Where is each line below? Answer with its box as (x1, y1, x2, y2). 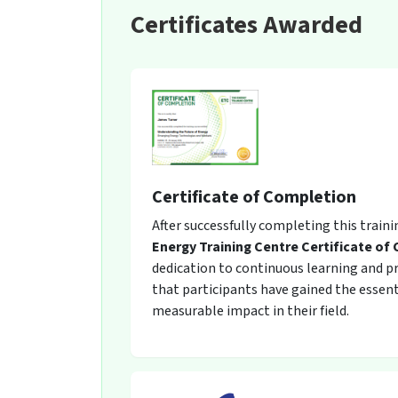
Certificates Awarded (131, 6, 362, 43)
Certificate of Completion (152, 185, 356, 210)
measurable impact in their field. (152, 301, 349, 321)
